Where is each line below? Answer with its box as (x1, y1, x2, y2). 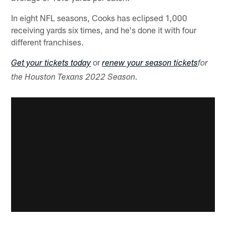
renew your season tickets (102, 59, 198, 68)
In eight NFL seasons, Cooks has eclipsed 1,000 (11, 12, 188, 23)
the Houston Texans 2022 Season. (11, 73, 138, 82)
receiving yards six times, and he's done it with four (11, 24, 197, 35)
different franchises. (11, 36, 84, 47)
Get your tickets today (11, 59, 91, 68)
